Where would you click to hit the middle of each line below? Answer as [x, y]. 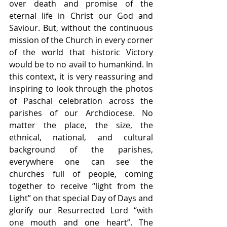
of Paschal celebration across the [81, 101]
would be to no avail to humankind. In [81, 64]
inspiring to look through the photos [81, 89]
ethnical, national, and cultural [81, 137]
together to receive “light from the [81, 186]
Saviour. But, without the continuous [81, 28]
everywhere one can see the [81, 162]
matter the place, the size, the [81, 125]
